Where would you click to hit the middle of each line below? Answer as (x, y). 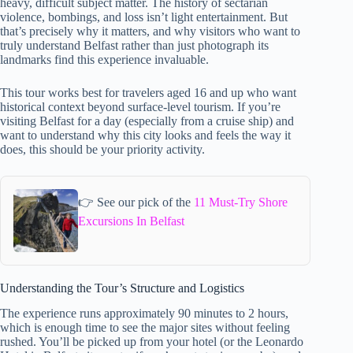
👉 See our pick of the (136, 203)
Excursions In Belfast (132, 221)
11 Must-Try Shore (241, 203)
